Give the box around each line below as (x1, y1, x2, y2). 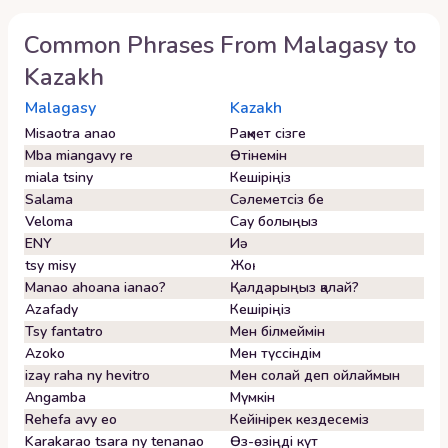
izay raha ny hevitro (25, 366, 150, 385)
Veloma (25, 212, 73, 231)
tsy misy (25, 256, 76, 275)
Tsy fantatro (25, 322, 103, 341)
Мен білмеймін (230, 322, 325, 341)
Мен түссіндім (230, 344, 321, 363)
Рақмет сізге (230, 124, 306, 143)
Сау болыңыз (230, 212, 318, 231)
